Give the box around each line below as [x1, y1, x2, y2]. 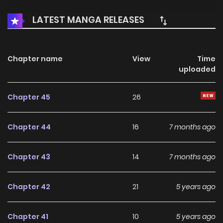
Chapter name [7, 54, 63, 64]
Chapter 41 [7, 212, 48, 222]
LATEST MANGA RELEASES [30, 13, 144, 26]
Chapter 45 [7, 92, 50, 103]
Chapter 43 [7, 152, 50, 162]
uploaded [178, 64, 216, 75]
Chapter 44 [7, 122, 51, 132]
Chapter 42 [7, 182, 50, 192]
